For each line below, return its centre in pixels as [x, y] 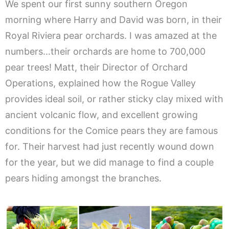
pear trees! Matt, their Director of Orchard [96, 67]
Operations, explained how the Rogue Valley [100, 83]
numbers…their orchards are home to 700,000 [105, 52]
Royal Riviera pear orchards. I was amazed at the [111, 36]
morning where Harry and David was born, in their [113, 20]
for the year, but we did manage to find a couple [109, 163]
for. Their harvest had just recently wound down [110, 147]
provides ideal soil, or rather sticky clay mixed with [114, 99]
